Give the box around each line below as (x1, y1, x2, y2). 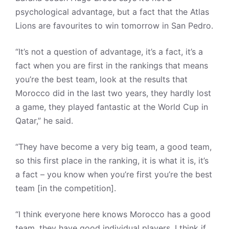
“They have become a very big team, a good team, (15, 142, 212, 152)
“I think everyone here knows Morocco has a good (15, 209, 211, 219)
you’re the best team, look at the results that (15, 74, 188, 84)
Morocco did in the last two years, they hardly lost (15, 88, 211, 98)
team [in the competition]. (15, 183, 116, 193)
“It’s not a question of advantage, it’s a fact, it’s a (15, 47, 203, 57)
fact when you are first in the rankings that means (15, 60, 208, 71)
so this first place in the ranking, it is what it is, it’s (15, 155, 209, 166)
